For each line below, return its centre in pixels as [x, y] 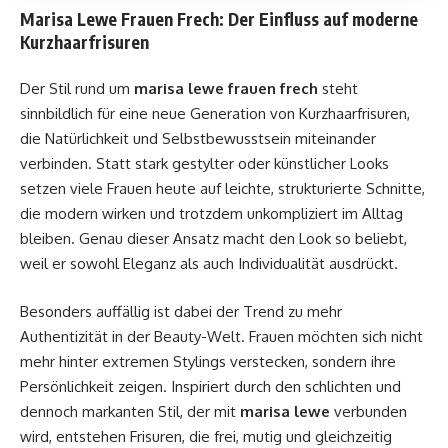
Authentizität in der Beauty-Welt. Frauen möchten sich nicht [221, 336]
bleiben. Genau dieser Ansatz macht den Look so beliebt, [213, 238]
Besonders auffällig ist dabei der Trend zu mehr [181, 311]
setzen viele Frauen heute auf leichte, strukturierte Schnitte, [222, 188]
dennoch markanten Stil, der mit [130, 411]
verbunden [368, 411]
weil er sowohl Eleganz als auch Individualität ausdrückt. [209, 263]
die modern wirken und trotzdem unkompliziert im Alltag [211, 213]
